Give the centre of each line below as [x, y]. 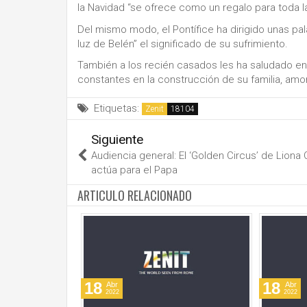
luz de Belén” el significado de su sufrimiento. [183, 44]
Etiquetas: [116, 108]
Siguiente [117, 139]
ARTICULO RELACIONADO [135, 195]
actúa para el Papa [134, 170]
